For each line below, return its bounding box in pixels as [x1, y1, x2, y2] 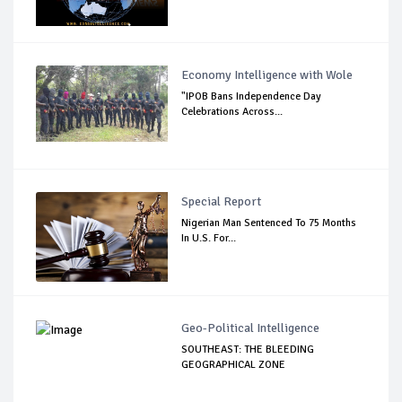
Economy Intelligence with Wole [181, 67, 354, 83]
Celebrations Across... [181, 105, 284, 119]
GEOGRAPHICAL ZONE [181, 358, 286, 372]
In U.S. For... [181, 232, 237, 246]
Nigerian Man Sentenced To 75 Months [181, 216, 357, 231]
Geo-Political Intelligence [181, 320, 320, 336]
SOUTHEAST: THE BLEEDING [181, 343, 315, 357]
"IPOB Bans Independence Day [181, 90, 322, 104]
